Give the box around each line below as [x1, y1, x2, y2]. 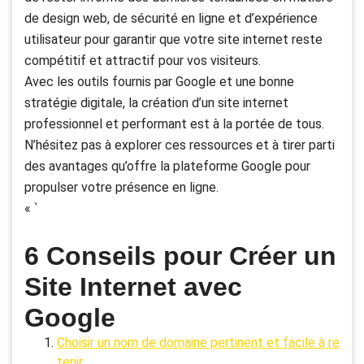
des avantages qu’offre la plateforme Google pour [24, 158, 310, 175]
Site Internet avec [24, 272, 242, 302]
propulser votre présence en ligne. [24, 180, 219, 196]
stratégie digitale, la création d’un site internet [24, 95, 288, 111]
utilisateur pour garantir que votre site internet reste [24, 32, 323, 48]
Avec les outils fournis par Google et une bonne [24, 74, 294, 90]
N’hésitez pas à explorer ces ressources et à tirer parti [24, 137, 335, 154]
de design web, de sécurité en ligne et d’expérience [24, 11, 318, 27]
